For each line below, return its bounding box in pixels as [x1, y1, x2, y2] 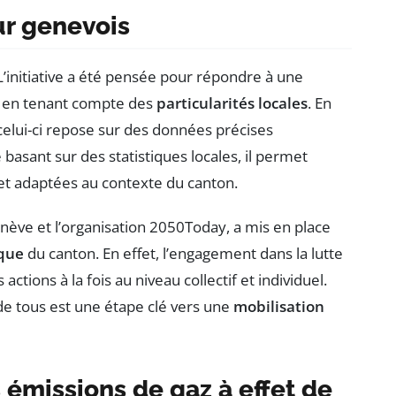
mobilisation [233, 295, 324, 316]
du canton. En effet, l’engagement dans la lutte [24, 242, 343, 263]
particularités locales [156, 92, 308, 113]
